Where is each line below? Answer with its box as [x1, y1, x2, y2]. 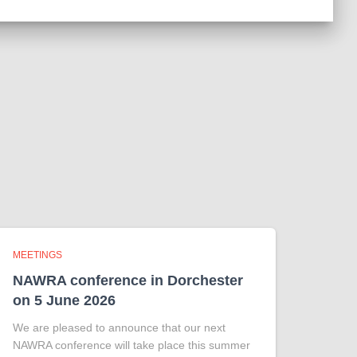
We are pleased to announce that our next [13, 320, 226, 334]
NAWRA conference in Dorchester [13, 272, 243, 288]
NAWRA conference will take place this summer [13, 338, 250, 351]
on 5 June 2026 [13, 292, 116, 308]
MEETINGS [13, 249, 62, 261]
